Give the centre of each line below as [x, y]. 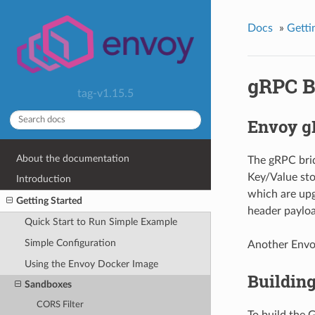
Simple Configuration [70, 243]
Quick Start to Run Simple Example [101, 222]
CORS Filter [60, 305]
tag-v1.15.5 [105, 93]
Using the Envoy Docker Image [91, 264]
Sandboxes [48, 285]
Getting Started [50, 200]
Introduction [44, 179]
